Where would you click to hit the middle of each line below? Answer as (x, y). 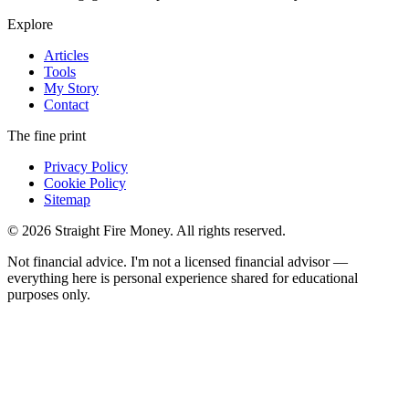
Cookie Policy (85, 183)
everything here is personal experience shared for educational (183, 278)
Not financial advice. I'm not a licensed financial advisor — (178, 261)
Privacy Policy (86, 166)
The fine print (47, 135)
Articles (66, 55)
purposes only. (49, 294)
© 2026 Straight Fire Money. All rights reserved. (147, 230)
